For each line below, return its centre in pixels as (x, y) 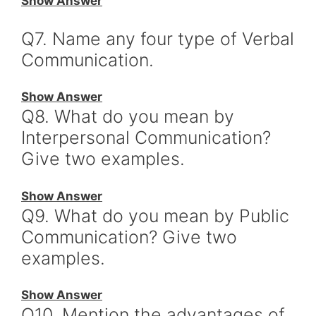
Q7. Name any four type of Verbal (158, 38)
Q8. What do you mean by (128, 116)
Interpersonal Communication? (146, 138)
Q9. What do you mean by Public (155, 215)
